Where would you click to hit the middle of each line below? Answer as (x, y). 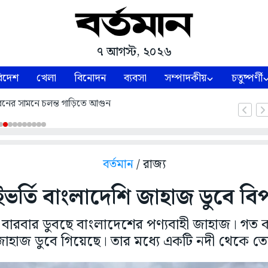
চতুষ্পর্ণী (247, 78)
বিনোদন (90, 78)
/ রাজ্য (151, 165)
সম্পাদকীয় (186, 78)
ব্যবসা (135, 78)
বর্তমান (118, 165)
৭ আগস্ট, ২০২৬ (134, 52)
